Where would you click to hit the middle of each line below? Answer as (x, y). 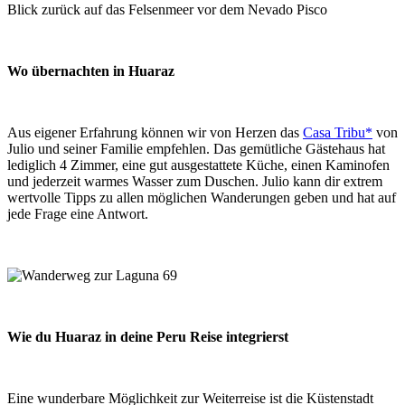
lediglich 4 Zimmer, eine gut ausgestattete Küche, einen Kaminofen (198, 165)
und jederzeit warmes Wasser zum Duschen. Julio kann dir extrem (195, 181)
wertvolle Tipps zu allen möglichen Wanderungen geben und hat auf (202, 197)
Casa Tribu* (338, 132)
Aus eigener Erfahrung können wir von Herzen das (155, 132)
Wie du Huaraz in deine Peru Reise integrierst (148, 336)
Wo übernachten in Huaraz (91, 71)
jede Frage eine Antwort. (78, 213)
